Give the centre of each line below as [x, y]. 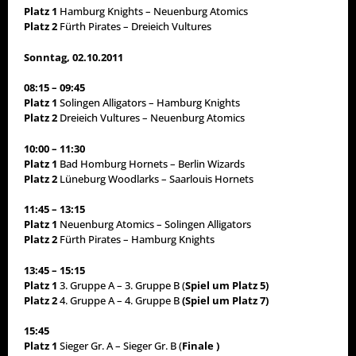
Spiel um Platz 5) [227, 285]
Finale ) [201, 346]
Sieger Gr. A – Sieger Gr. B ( [121, 346]
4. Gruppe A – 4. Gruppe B [120, 300]
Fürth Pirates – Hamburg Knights [137, 240]
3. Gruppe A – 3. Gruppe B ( [122, 285]
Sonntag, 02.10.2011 [74, 57]
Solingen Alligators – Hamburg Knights [150, 103]
